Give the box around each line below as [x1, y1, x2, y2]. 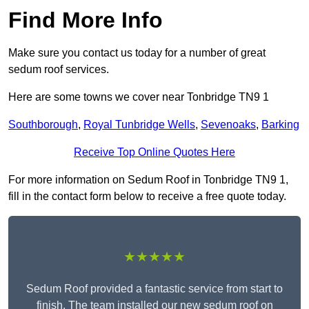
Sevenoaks [201, 119, 256, 131]
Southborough [8, 119, 78, 131]
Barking [261, 119, 299, 131]
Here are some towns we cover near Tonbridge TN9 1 [8, 91, 269, 103]
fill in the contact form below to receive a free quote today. [8, 190, 286, 203]
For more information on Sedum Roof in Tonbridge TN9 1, [8, 174, 288, 186]
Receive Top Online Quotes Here [74, 146, 235, 159]
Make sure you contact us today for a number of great [8, 47, 266, 59]
